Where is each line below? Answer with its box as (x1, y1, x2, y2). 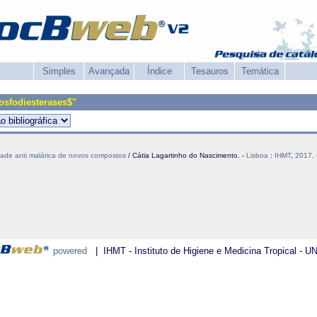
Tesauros (190, 66, 229, 76)
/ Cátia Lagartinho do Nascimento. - (126, 151, 246, 159)
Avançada (88, 66, 129, 76)
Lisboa (246, 151, 268, 159)
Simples (42, 66, 76, 76)
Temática (241, 66, 279, 76)
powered (52, 246, 87, 256)
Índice (146, 66, 172, 76)
